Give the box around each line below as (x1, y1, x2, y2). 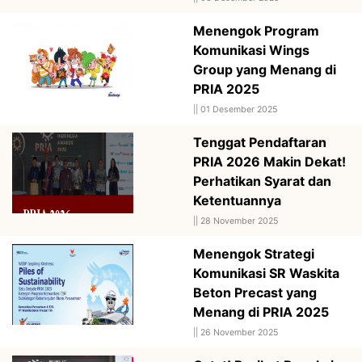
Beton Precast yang (193, 284, 317, 301)
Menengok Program (193, 22, 319, 39)
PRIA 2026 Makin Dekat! (193, 153, 346, 170)
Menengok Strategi (193, 245, 314, 262)
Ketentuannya (193, 192, 281, 208)
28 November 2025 (200, 215, 278, 226)
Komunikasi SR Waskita (193, 264, 339, 281)
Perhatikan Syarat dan (193, 172, 331, 189)
